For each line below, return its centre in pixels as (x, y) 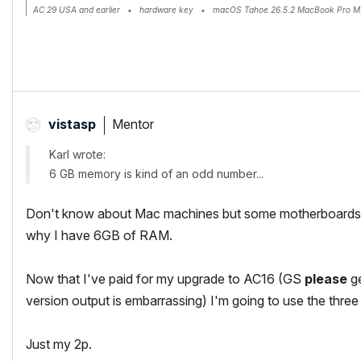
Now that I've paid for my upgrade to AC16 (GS (165, 279)
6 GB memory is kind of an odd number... (156, 174)
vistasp (72, 124)
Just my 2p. (59, 344)
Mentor (133, 124)
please (326, 279)
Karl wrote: (77, 154)
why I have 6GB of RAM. (99, 235)
